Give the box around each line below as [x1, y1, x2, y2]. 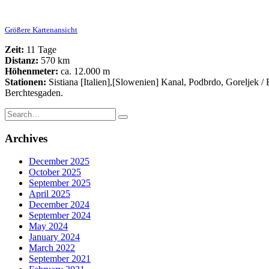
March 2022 [29, 243, 75, 253]
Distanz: [5, 55, 38, 65]
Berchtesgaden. [5, 87, 63, 98]
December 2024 [29, 199, 89, 210]
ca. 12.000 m [58, 65, 110, 76]
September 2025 [29, 178, 91, 189]
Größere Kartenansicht [5, 25, 77, 34]
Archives [5, 131, 47, 145]
